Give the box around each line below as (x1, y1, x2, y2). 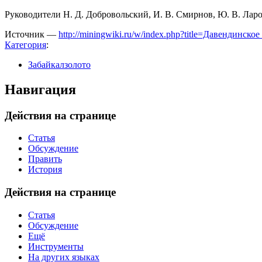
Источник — (5, 29, 58, 39)
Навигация (5, 81, 76, 97)
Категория (5, 39, 46, 50)
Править (28, 154, 62, 164)
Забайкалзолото (28, 59, 91, 70)
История (28, 164, 62, 175)
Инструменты (28, 241, 84, 251)
